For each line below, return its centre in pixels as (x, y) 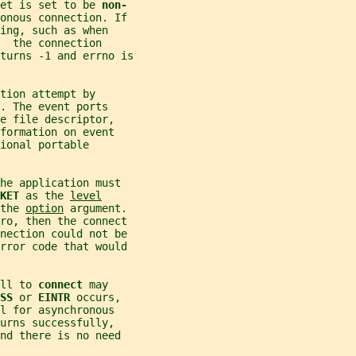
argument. (95, 208)
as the (48, 195)
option (44, 208)
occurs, (99, 297)
